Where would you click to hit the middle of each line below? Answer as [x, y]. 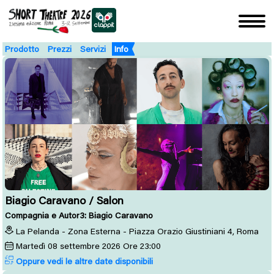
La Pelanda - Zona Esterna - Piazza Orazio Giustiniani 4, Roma [137, 231]
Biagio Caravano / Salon [64, 200]
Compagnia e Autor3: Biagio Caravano [79, 215]
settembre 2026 [90, 246]
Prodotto [22, 49]
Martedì [31, 246]
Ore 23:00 [142, 246]
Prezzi [60, 49]
